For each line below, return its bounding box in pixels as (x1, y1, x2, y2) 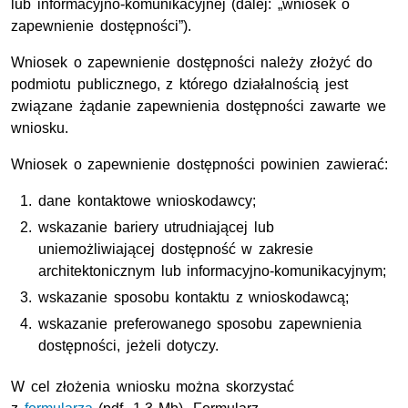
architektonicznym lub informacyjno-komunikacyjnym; (38, 263, 387, 279)
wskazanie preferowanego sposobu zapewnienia (38, 316, 362, 331)
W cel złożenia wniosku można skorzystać (11, 379, 294, 394)
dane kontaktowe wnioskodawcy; (38, 193, 257, 209)
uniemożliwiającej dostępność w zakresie (38, 241, 313, 257)
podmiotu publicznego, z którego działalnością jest (11, 76, 348, 92)
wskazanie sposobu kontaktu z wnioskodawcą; (38, 290, 350, 305)
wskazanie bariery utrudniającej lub (38, 219, 274, 235)
